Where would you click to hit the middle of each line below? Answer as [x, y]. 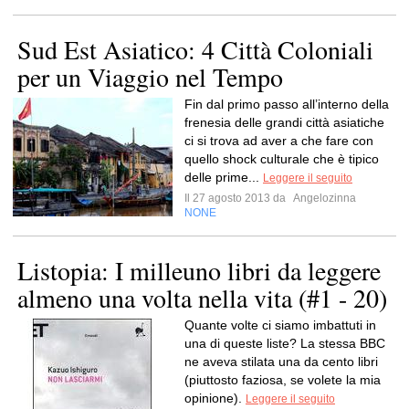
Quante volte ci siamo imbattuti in [280, 325]
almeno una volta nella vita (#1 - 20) [202, 298]
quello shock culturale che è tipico [282, 159]
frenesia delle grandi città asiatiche [284, 122]
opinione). [215, 398]
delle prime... [224, 177]
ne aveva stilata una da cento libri [281, 362]
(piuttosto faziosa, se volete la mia [283, 380]
